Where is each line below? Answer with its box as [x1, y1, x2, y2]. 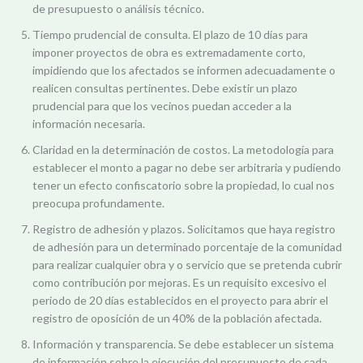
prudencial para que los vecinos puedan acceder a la [32, 99, 292, 113]
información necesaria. [32, 117, 145, 131]
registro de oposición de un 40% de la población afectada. [32, 311, 322, 326]
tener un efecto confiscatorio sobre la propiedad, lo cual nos [32, 178, 335, 193]
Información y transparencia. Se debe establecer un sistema [32, 337, 334, 352]
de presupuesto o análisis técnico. [32, 2, 204, 16]
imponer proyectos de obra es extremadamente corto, [32, 45, 305, 60]
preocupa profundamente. [32, 196, 164, 211]
